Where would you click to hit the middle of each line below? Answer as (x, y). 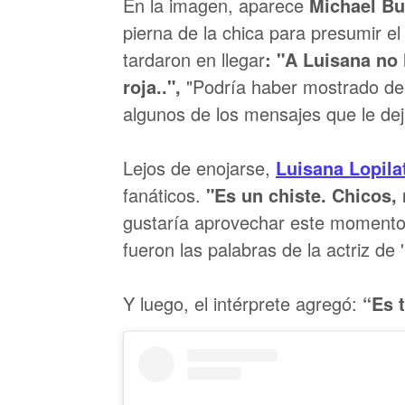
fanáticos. (162, 195)
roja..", (152, 86)
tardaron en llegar (194, 59)
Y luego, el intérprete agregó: (243, 303)
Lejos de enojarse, (199, 168)
